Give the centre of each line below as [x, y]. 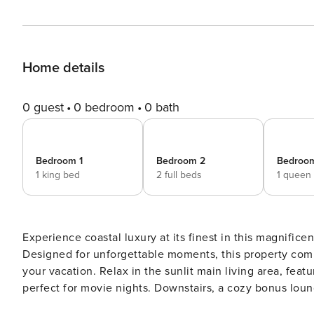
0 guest [43, 107]
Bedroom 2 [181, 161]
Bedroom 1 [59, 161]
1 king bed [58, 175]
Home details [63, 68]
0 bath [162, 107]
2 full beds [179, 175]
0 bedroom [104, 107]
